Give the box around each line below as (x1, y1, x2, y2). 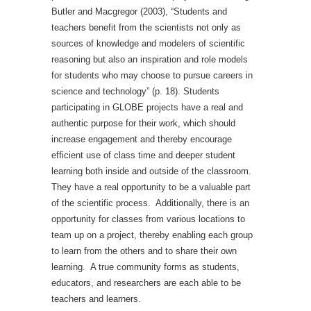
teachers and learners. (51, 294, 141, 304)
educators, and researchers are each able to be (51, 278, 241, 288)
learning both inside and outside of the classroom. (51, 166, 251, 176)
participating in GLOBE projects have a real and (51, 102, 243, 112)
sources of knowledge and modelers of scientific (51, 38, 245, 49)
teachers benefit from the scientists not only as (51, 22, 241, 33)
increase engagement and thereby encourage (51, 134, 232, 144)
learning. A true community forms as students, (51, 262, 239, 272)
